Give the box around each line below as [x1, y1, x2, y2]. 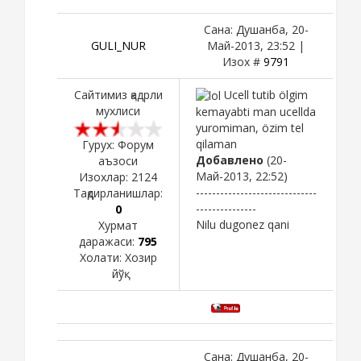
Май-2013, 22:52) [196, 168, 288, 185]
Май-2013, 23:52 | [207, 37, 305, 53]
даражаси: [79, 233, 138, 249]
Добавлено [196, 152, 263, 168]
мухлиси [96, 102, 140, 118]
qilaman [196, 136, 237, 152]
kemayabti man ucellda [196, 104, 316, 120]
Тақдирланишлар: [73, 185, 163, 201]
